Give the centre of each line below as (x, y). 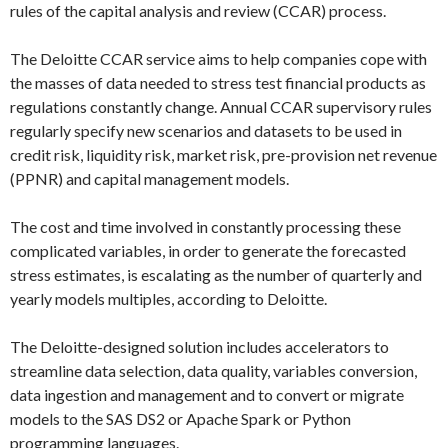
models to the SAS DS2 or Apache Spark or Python (180, 418)
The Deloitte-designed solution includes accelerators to (199, 346)
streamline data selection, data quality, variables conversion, (213, 370)
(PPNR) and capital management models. (149, 178)
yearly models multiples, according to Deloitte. (168, 298)
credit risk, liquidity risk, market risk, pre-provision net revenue (223, 154)
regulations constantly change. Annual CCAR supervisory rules (221, 106)
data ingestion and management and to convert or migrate (207, 394)
